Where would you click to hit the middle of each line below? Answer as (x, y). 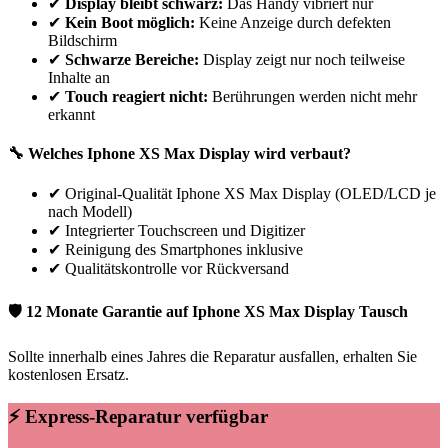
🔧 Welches (47, 154)
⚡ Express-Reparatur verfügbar (138, 416)
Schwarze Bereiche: (132, 59)
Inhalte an (79, 77)
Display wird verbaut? (273, 154)
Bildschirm (82, 40)
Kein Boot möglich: (130, 22)
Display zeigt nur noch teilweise (302, 59)
